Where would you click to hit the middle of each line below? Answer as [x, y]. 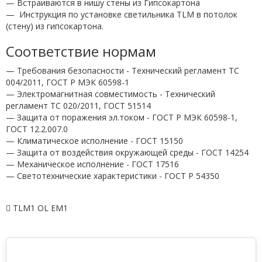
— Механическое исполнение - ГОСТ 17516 [92, 164]
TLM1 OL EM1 [40, 208]
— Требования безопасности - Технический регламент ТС [123, 70]
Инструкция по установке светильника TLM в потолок [127, 14]
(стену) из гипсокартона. [55, 26]
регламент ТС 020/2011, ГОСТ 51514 [78, 105]
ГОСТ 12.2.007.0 [37, 129]
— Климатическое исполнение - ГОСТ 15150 [94, 140]
